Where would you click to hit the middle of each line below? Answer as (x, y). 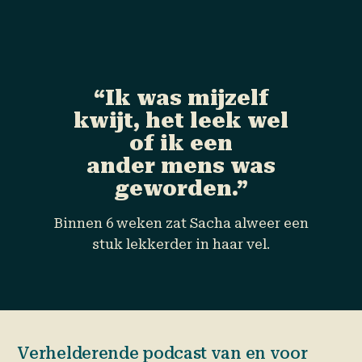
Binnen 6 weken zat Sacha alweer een (181, 223)
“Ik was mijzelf (181, 98)
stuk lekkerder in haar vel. (181, 244)
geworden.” (181, 189)
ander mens (156, 166)
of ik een (181, 143)
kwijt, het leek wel (181, 121)
